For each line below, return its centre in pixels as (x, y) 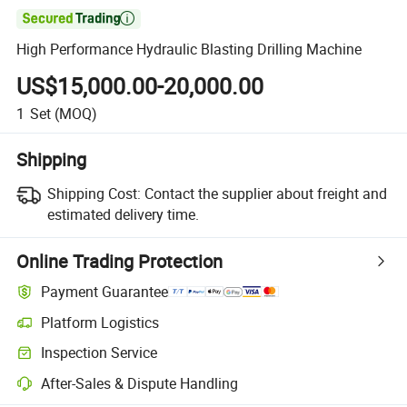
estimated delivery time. (123, 214)
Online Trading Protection (120, 261)
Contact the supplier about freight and (265, 193)
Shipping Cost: (94, 193)
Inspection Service (99, 353)
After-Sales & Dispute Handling (140, 383)
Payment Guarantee (105, 292)
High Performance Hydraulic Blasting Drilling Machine (189, 50)
